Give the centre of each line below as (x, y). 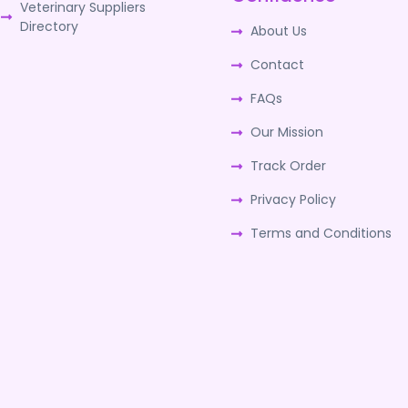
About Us (279, 31)
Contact (278, 64)
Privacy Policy (294, 199)
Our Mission (287, 132)
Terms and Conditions (321, 233)
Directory (49, 26)
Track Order (289, 165)
